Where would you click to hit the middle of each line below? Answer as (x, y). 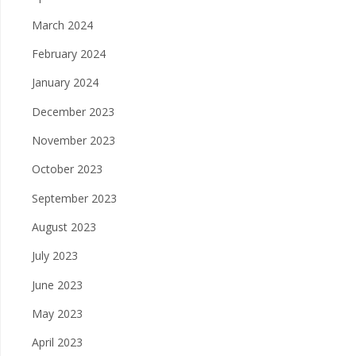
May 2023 (57, 313)
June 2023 (57, 284)
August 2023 (64, 226)
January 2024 (65, 83)
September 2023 (74, 198)
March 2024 (62, 25)
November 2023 (74, 140)
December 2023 (73, 111)
